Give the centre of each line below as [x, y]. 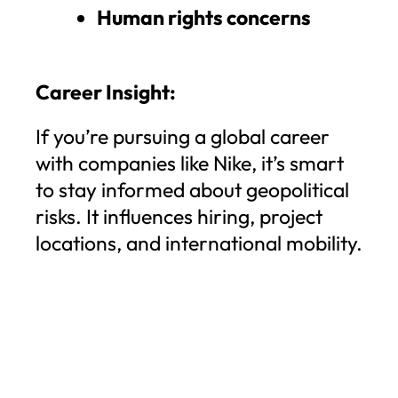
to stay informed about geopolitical [192, 190]
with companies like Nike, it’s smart [190, 163]
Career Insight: [106, 92]
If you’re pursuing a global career [183, 137]
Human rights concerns [204, 17]
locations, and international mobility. [199, 243]
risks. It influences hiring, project [179, 217]
